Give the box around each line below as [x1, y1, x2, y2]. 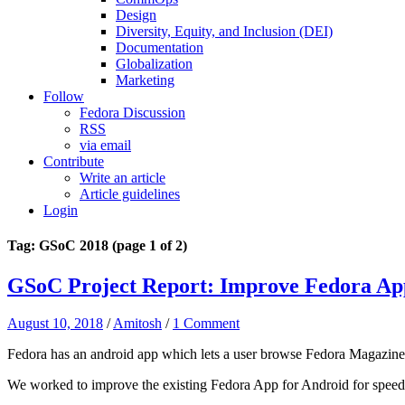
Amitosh [113, 316, 162, 332]
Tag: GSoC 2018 [7, 238, 112, 254]
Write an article [80, 170, 165, 185]
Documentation [116, 40, 203, 55]
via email [80, 137, 131, 153]
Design [116, 7, 156, 23]
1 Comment [173, 316, 240, 332]
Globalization [116, 56, 193, 71]
